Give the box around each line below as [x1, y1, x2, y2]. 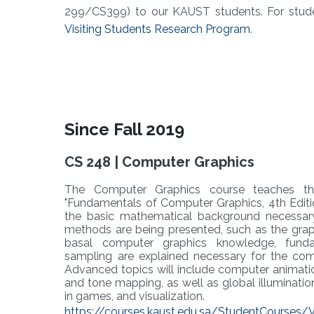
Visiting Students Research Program [64, 22, 251, 36]
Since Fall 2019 [64, 119, 185, 140]
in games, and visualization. [64, 289, 205, 303]
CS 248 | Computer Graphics [64, 153, 255, 171]
